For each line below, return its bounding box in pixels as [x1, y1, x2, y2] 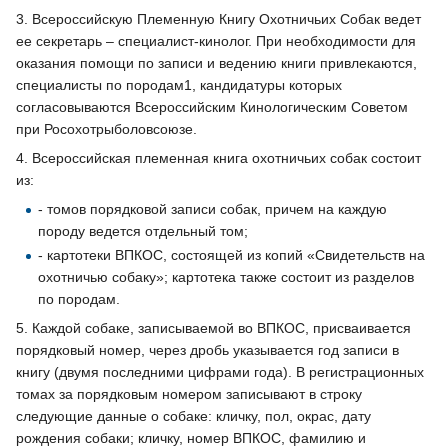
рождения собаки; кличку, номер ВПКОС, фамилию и [16, 429, 366, 446]
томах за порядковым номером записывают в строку [16, 385, 362, 402]
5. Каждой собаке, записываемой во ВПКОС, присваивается [16, 319, 411, 336]
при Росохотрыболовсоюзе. [16, 121, 197, 138]
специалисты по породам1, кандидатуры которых [16, 77, 342, 94]
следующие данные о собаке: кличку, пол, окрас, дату [16, 407, 371, 424]
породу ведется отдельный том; [38, 223, 249, 240]
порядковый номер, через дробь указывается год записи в [16, 341, 399, 358]
